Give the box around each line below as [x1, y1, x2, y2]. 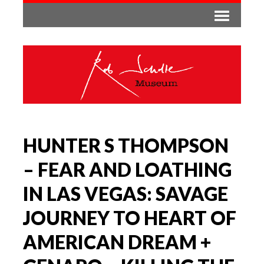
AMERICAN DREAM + [23, 230, 211, 253]
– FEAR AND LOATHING [23, 157, 232, 181]
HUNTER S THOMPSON [23, 133, 229, 157]
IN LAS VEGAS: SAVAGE [23, 181, 228, 205]
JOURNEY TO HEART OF [23, 206, 236, 229]
